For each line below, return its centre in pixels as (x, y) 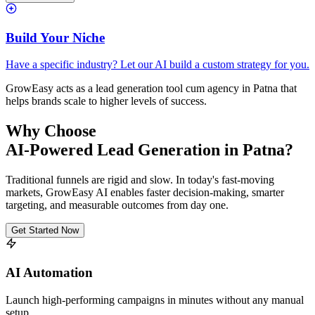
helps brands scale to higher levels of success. (106, 101)
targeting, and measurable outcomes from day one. (117, 205)
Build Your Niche (55, 37)
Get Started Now (45, 231)
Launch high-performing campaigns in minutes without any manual (155, 300)
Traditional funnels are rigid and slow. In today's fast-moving (140, 180)
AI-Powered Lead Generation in (124, 150)
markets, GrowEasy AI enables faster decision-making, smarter (145, 193)
